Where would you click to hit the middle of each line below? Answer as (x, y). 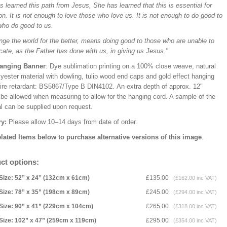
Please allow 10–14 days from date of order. (76, 122)
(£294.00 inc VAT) (194, 192)
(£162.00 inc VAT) (194, 178)
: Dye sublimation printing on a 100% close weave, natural (131, 66)
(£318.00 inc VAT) (194, 206)
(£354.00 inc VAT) (194, 220)
